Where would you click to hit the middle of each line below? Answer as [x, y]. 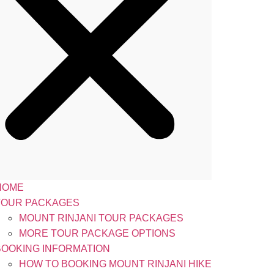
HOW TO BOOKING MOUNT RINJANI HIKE [115, 264]
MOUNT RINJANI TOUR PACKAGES [101, 218]
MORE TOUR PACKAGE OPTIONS [97, 233]
